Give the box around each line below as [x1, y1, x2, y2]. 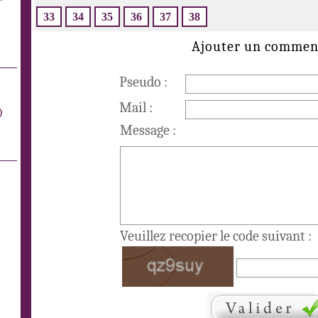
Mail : [119, 99, 153, 116]
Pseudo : [119, 74, 168, 90]
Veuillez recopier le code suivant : [119, 228, 312, 244]
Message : [119, 122, 176, 138]
